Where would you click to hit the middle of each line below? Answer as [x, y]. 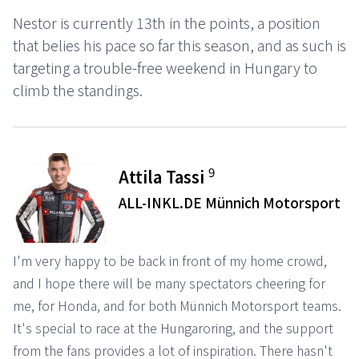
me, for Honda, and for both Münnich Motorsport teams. [177, 305]
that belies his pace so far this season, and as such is [179, 44]
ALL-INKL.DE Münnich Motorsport [230, 202]
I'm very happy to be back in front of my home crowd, [170, 260]
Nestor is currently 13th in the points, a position [167, 22]
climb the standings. [78, 89]
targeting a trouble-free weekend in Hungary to [165, 67]
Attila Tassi [164, 176]
